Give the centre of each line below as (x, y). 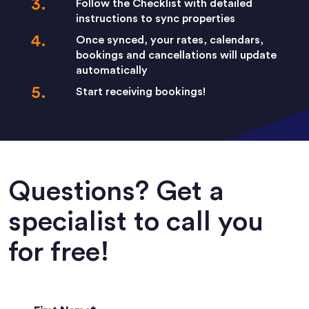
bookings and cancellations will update (176, 56)
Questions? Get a (116, 192)
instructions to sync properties (156, 19)
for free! (59, 253)
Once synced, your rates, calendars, (170, 40)
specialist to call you (136, 222)
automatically (112, 71)
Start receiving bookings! (141, 92)
